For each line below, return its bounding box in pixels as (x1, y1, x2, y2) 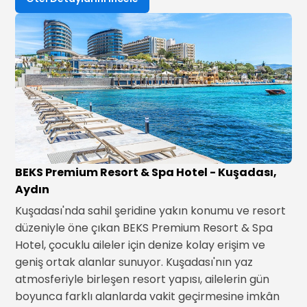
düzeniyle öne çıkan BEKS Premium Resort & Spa (15, 220, 273, 236)
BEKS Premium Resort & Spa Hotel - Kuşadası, (15, 164, 278, 180)
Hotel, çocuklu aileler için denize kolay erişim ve (15, 237, 266, 253)
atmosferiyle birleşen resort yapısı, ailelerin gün (15, 271, 270, 287)
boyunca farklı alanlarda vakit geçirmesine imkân (15, 288, 280, 304)
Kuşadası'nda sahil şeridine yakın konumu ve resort (15, 203, 286, 219)
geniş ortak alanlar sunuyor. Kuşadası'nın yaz (15, 254, 254, 270)
